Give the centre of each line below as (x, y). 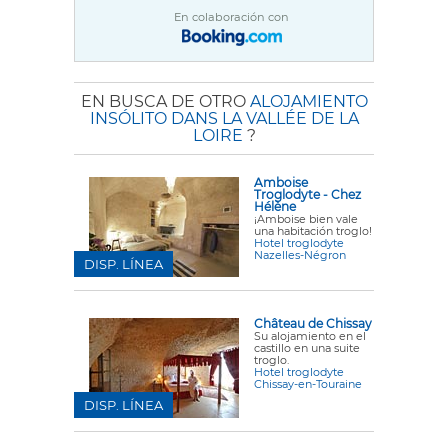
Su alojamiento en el (310, 335)
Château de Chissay (313, 323)
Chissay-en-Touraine (308, 383)
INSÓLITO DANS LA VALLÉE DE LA (224, 118)
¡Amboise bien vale (306, 218)
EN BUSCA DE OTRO (165, 101)
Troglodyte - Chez (307, 194)
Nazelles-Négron (300, 254)
